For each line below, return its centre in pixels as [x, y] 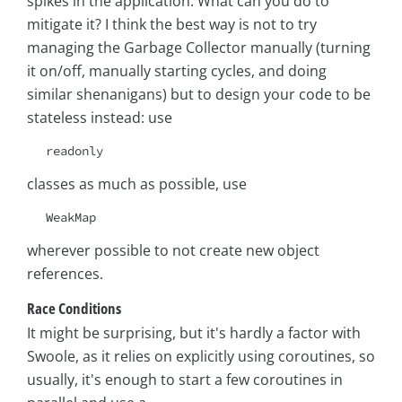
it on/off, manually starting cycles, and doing [177, 71]
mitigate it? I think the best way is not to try [172, 25]
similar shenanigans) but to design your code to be [199, 95]
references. [65, 274]
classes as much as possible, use [137, 184]
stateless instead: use [100, 118]
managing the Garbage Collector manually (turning [199, 48]
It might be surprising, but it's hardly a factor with [194, 333]
